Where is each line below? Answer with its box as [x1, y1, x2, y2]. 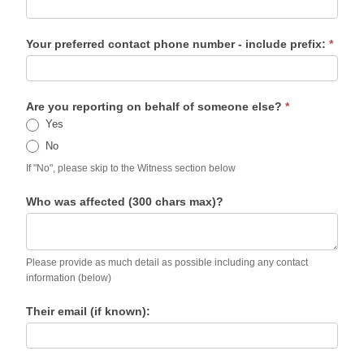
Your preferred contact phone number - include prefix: [26, 37, 329, 51]
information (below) [26, 272, 111, 284]
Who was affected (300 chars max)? [26, 195, 223, 209]
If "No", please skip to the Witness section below [26, 162, 236, 175]
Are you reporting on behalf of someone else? [26, 100, 285, 114]
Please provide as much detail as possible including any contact [26, 257, 308, 269]
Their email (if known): [26, 305, 150, 318]
